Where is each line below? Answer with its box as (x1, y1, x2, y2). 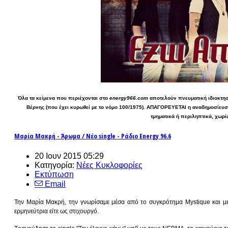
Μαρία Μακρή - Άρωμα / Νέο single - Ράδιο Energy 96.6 (14, 131, 171, 141)
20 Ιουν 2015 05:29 (35, 152, 104, 161)
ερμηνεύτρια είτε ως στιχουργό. (14, 208, 99, 215)
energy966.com (109, 95, 148, 101)
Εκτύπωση (35, 170, 74, 179)
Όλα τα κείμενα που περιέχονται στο (18, 95, 109, 101)
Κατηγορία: (35, 161, 76, 170)
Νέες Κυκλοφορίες (76, 161, 142, 170)
